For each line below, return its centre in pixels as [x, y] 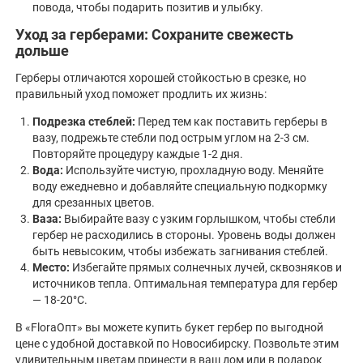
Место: [51, 268]
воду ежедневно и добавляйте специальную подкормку [180, 187]
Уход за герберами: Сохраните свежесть [154, 34]
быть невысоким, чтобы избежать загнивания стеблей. [180, 252]
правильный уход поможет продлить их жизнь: [141, 94]
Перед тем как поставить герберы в [231, 122]
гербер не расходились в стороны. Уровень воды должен [184, 235]
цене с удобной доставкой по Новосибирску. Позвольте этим [177, 344]
